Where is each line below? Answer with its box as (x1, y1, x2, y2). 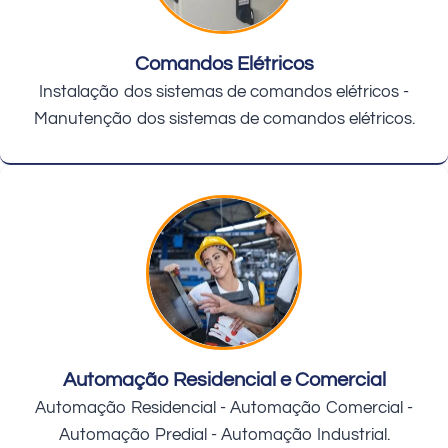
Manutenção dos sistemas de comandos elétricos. (33, 110, 415, 129)
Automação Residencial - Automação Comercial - (35, 399, 413, 418)
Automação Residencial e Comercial (62, 370, 386, 391)
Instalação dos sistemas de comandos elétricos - (39, 83, 409, 102)
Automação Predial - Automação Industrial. (58, 426, 390, 445)
